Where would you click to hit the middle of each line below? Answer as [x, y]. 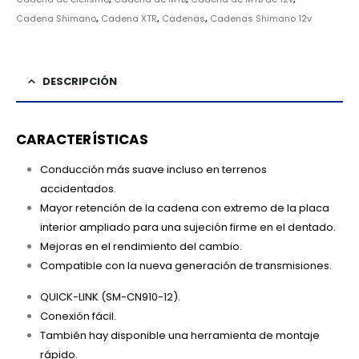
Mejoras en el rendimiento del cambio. [141, 247]
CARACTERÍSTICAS [83, 140]
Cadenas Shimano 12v [261, 19]
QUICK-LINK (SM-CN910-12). [110, 297]
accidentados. [78, 189]
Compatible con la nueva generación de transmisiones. [186, 266]
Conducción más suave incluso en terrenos [153, 170]
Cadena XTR [129, 19]
